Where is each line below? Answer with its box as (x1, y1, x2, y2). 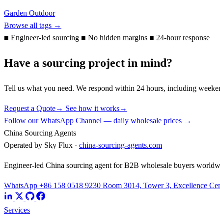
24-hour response (154, 33, 210, 42)
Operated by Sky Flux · (4, 141, 79, 150)
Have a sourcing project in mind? (4, 56, 172, 70)
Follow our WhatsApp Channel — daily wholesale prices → (4, 116, 192, 125)
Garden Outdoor (4, 9, 55, 18)
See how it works (65, 104, 119, 113)
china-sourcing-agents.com (79, 141, 162, 150)
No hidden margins (86, 33, 149, 42)
